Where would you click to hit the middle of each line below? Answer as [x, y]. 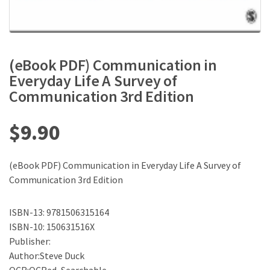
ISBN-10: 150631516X [52, 227]
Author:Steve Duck [47, 256]
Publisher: [30, 241]
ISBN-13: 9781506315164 [59, 212]
